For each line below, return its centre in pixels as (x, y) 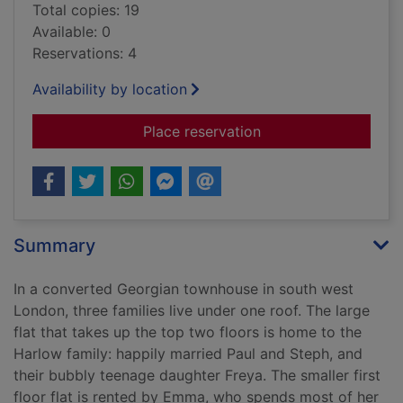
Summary (54, 246)
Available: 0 (72, 32)
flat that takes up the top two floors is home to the (188, 332)
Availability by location (110, 90)
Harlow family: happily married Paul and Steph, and (188, 354)
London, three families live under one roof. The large (192, 311)
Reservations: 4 (85, 54)
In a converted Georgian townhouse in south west (184, 289)
